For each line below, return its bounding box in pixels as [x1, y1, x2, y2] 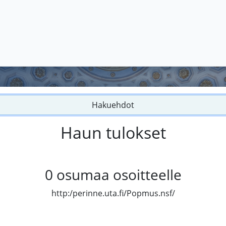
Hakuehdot [92, 99, 134, 111]
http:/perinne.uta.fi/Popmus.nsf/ [51, 188, 175, 199]
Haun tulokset [60, 122, 166, 144]
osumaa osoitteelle [56, 165, 182, 185]
